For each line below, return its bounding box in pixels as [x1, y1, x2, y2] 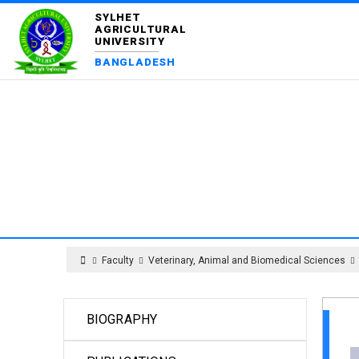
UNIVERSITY [95, 34, 165, 47]
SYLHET [95, 10, 141, 23]
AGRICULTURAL [95, 22, 187, 35]
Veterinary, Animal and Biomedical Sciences [148, 255, 346, 266]
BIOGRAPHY [86, 312, 158, 327]
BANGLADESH [95, 55, 175, 68]
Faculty [102, 255, 135, 266]
